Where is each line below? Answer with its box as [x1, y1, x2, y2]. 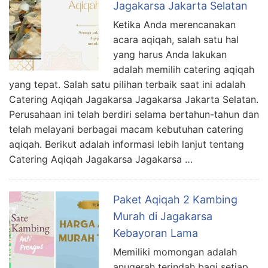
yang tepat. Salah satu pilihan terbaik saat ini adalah [9, 78, 245, 91]
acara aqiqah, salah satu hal [113, 33, 239, 46]
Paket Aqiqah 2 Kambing [113, 193, 237, 206]
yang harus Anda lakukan [113, 48, 227, 61]
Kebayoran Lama [113, 227, 198, 240]
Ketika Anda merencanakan [113, 19, 236, 31]
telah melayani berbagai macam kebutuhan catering [9, 123, 243, 136]
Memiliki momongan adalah [113, 246, 237, 258]
